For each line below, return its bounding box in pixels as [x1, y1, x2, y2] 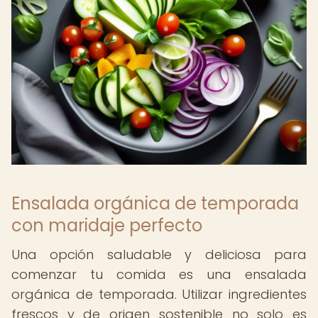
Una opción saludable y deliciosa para [11, 246, 307, 263]
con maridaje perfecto [11, 214, 202, 237]
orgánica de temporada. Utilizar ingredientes [11, 285, 307, 303]
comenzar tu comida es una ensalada [11, 265, 307, 283]
